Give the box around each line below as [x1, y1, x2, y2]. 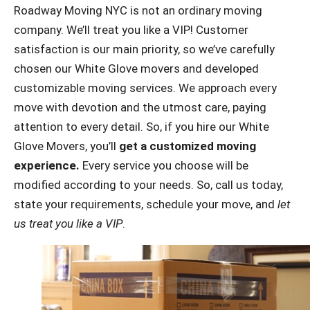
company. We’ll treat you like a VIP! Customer [14, 23, 248, 37]
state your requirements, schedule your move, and [14, 197, 277, 212]
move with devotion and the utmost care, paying [14, 100, 266, 115]
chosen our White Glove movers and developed [14, 62, 259, 76]
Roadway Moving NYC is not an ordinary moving [14, 3, 262, 18]
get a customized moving [116, 139, 256, 154]
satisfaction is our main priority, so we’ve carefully [14, 42, 275, 57]
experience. [14, 158, 80, 173]
